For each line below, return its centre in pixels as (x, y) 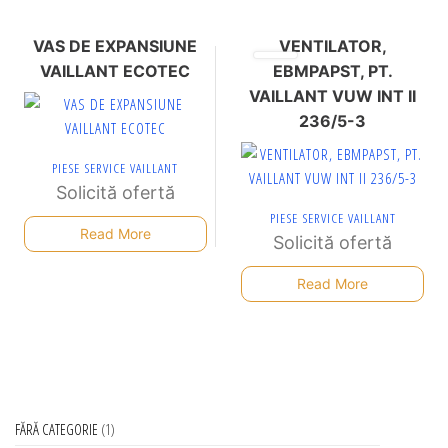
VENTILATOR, (332, 45)
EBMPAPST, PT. (332, 70)
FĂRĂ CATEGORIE (56, 428)
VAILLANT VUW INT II (333, 95)
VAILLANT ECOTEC (115, 70)
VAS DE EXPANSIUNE (115, 45)
